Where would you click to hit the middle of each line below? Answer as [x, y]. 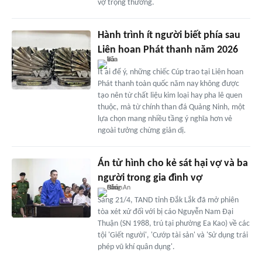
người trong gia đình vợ [150, 178]
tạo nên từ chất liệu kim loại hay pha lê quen [170, 96]
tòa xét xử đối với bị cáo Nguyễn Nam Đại [165, 212]
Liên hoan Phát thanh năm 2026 [168, 50]
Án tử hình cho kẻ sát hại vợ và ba [173, 164]
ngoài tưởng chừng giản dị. [142, 131]
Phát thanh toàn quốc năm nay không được [168, 84]
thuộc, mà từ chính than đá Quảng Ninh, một [171, 108]
